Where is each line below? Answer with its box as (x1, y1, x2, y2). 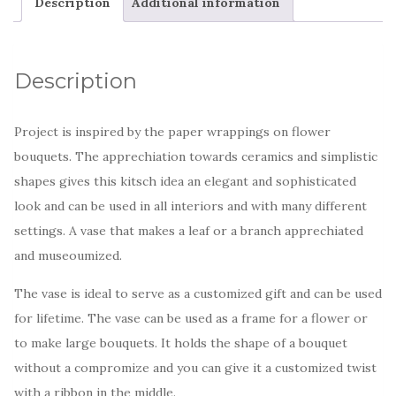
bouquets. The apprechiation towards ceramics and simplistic (14, 148, 377, 164)
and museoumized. (14, 247, 122, 263)
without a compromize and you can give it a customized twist (14, 359, 377, 376)
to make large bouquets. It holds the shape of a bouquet (14, 334, 347, 351)
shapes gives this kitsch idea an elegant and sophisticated (14, 172, 356, 189)
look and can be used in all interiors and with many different (14, 197, 367, 214)
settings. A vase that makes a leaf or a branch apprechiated (14, 222, 363, 239)
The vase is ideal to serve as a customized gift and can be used (14, 285, 382, 301)
